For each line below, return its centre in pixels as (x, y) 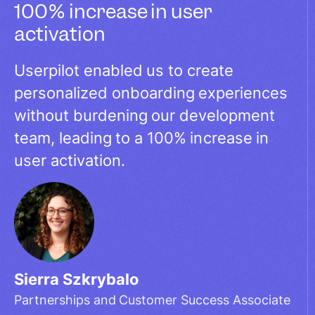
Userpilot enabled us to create (124, 71)
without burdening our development (145, 116)
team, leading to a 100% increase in (142, 138)
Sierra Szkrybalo (77, 279)
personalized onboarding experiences (151, 93)
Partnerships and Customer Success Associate (152, 300)
